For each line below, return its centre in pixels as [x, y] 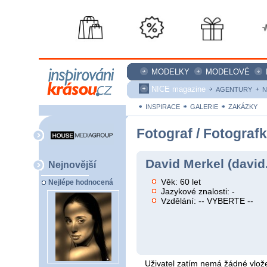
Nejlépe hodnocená [81, 183]
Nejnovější [72, 164]
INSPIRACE [163, 107]
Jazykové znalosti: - [198, 191]
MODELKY [170, 72]
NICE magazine [178, 89]
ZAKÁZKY [243, 107]
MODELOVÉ [228, 72]
